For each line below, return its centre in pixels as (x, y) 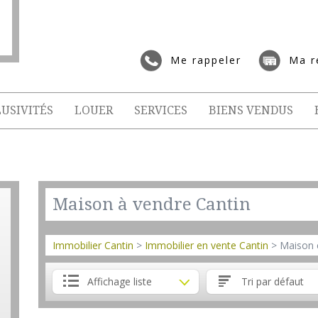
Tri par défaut (272, 281)
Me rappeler (206, 60)
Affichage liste (120, 281)
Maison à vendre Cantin (152, 204)
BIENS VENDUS (251, 110)
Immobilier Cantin (93, 245)
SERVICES (161, 110)
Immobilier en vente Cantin (207, 245)
